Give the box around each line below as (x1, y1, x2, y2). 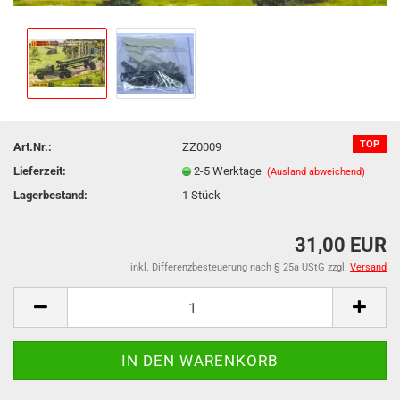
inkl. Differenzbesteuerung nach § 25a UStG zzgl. (130, 262, 350, 273)
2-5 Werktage (194, 163, 268, 178)
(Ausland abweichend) (267, 165, 366, 178)
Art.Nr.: (13, 139, 52, 154)
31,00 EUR (295, 234, 387, 256)
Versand (350, 262, 387, 273)
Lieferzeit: (13, 163, 66, 178)
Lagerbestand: (13, 187, 87, 202)
